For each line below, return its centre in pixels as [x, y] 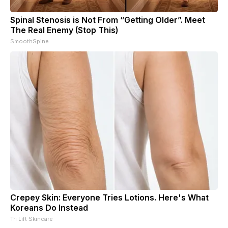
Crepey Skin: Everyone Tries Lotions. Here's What [109, 197]
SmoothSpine [30, 41]
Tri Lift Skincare [32, 219]
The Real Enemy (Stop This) [64, 30]
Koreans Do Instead [49, 207]
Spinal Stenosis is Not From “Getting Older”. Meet [108, 20]
